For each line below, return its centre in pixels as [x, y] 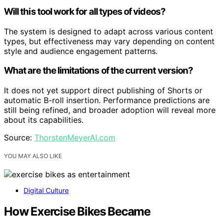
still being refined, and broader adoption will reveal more [110, 110]
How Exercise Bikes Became [77, 211]
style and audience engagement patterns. [81, 51]
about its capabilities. [44, 120]
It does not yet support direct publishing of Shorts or [103, 90]
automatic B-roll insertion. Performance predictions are [107, 100]
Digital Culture [46, 191]
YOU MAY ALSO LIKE [33, 156]
